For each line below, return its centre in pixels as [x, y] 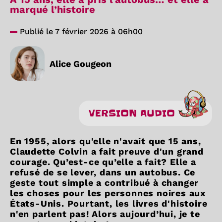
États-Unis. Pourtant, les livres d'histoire [109, 203]
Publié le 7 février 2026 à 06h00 [80, 31]
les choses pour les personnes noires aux [108, 193]
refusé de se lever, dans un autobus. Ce [103, 172]
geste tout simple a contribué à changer [105, 183]
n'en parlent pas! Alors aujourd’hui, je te [105, 214]
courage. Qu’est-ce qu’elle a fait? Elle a [103, 162]
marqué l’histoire [53, 9]
